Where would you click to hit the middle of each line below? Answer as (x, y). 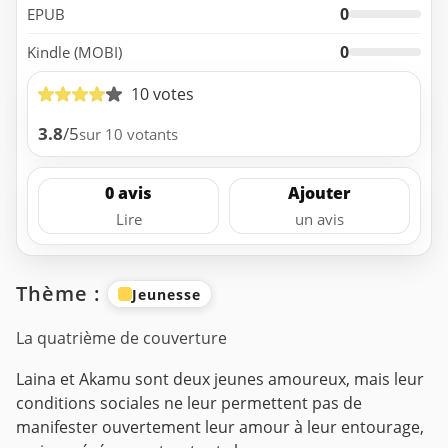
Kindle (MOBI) (74, 51)
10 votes (162, 93)
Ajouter (319, 193)
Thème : (61, 294)
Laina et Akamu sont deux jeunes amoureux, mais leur (220, 379)
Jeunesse (166, 294)
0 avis (128, 193)
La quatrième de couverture (121, 338)
